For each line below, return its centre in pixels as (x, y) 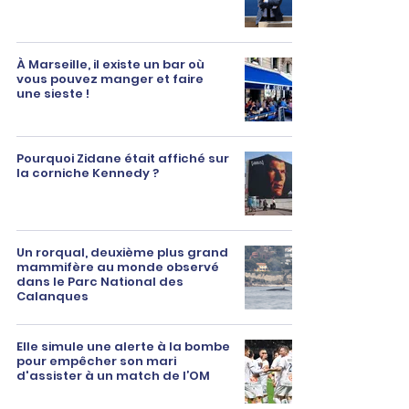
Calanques (52, 296)
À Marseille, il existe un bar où (110, 64)
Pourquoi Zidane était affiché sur (123, 158)
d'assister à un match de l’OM (113, 376)
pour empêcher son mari (96, 361)
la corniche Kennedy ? (88, 173)
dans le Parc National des (100, 282)
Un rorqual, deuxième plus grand (122, 252)
